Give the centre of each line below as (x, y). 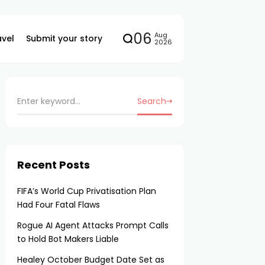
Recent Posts (54, 165)
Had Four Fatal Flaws (59, 205)
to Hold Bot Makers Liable (68, 239)
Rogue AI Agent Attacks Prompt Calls (93, 225)
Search (151, 101)
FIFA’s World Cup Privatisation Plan (87, 191)
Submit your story (64, 38)
